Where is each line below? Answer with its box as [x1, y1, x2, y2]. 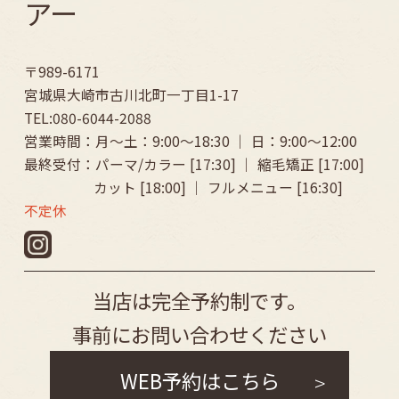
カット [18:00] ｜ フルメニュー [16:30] [94, 176, 344, 198]
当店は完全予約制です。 [93, 286, 306, 315]
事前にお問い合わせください [72, 320, 327, 349]
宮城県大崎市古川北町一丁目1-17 [23, 84, 239, 105]
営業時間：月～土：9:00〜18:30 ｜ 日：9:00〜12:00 [23, 130, 357, 151]
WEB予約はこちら [119, 365, 280, 395]
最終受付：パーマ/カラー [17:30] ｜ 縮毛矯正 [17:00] [23, 153, 364, 175]
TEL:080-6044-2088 [23, 107, 151, 128]
